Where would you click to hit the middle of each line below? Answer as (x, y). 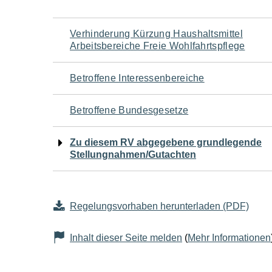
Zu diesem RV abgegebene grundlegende (166, 142)
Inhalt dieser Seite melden (126, 238)
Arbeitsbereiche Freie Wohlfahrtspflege (158, 46)
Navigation (106, 32)
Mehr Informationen (229, 238)
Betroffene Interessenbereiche (137, 78)
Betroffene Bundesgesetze (129, 110)
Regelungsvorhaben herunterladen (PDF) (159, 206)
